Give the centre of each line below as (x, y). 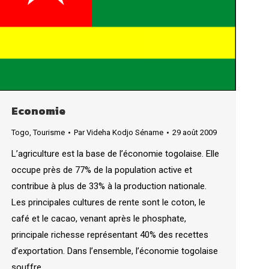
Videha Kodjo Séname (125, 132)
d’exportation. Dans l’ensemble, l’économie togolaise (115, 251)
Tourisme (49, 132)
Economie (38, 110)
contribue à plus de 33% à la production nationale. (109, 186)
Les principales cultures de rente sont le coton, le (108, 202)
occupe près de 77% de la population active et (102, 170)
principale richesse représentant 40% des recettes (110, 234)
